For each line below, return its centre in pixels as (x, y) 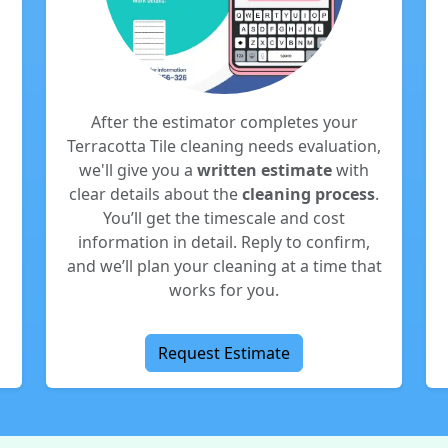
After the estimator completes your (224, 122)
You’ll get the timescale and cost (224, 218)
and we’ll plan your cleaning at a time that (224, 266)
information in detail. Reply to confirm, (224, 242)
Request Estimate (224, 353)
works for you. (224, 290)
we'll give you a (138, 170)
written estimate (264, 170)
